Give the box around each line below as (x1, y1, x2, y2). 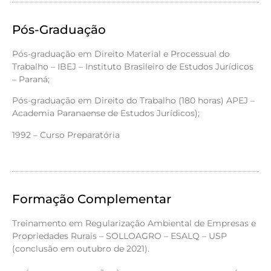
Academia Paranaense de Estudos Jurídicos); (12, 108, 200, 119)
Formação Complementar (12, 191, 171, 206)
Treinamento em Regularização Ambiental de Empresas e (12, 217, 256, 229)
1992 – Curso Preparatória (12, 129, 120, 140)
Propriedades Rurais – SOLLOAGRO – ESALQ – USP (12, 230, 227, 241)
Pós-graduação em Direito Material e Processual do (12, 48, 230, 59)
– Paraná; (12, 73, 50, 85)
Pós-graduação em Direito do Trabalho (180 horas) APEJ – (12, 95, 255, 106)
